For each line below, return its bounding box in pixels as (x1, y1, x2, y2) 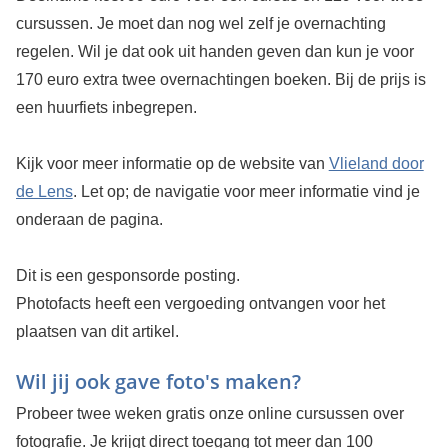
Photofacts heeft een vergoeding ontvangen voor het (15, 295, 385, 313)
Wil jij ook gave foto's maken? (15, 368, 301, 396)
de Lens (15, 183, 73, 201)
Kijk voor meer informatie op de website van (15, 155, 329, 173)
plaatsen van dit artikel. (15, 323, 179, 341)
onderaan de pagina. (15, 211, 163, 229)
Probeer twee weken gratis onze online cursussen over (15, 405, 404, 423)
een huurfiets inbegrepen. (15, 99, 197, 117)
